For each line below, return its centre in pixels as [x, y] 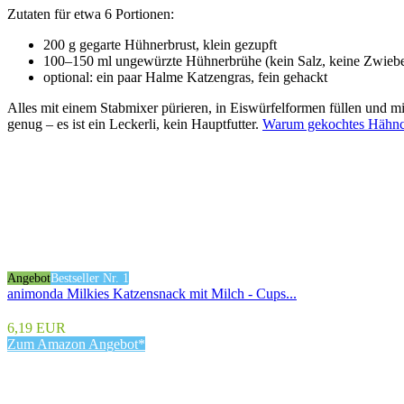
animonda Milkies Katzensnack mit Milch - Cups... [152, 293]
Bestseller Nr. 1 [90, 278]
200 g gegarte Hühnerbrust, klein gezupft [160, 44]
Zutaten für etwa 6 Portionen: [91, 14]
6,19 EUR [37, 327]
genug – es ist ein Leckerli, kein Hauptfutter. [135, 124]
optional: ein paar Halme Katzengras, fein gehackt [185, 77]
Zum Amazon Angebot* [76, 344]
